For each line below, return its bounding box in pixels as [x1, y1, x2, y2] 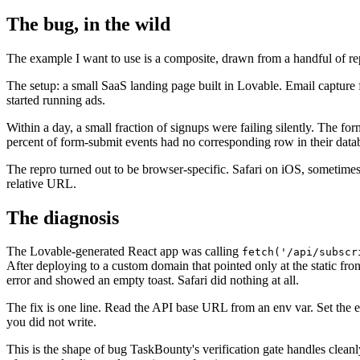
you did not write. [6, 315, 96, 329]
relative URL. [6, 176, 76, 190]
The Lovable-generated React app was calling [6, 244, 242, 259]
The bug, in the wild [6, 13, 170, 35]
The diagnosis [6, 207, 119, 228]
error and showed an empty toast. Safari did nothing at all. [6, 273, 299, 288]
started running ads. [6, 92, 105, 107]
